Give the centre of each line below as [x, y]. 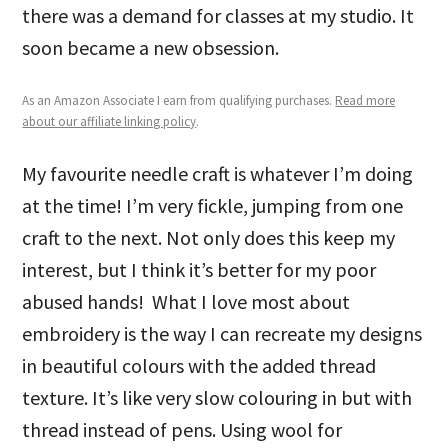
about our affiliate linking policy [109, 121]
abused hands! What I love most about [186, 301]
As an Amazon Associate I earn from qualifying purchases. [179, 100]
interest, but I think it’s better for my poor [199, 269]
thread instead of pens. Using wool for [182, 429]
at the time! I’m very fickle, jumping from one [213, 205]
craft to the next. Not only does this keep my [209, 237]
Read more [365, 100]
